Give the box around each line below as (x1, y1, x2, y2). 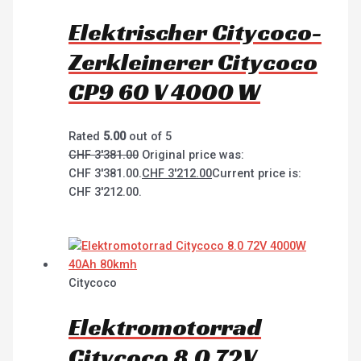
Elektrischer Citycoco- (68, 17, 322, 48)
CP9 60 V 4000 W (68, 77, 261, 108)
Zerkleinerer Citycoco (68, 47, 318, 78)
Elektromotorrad (68, 311, 262, 342)
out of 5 (126, 129, 172, 143)
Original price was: (142, 147, 245, 162)
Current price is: (212, 166, 302, 180)
